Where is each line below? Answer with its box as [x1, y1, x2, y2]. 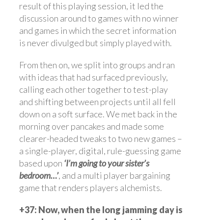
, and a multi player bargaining [58, 169, 170, 181]
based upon [19, 157, 64, 168]
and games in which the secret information [19, 25, 176, 36]
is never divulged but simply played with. [19, 37, 172, 48]
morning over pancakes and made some [19, 120, 164, 132]
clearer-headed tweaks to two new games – [19, 133, 182, 144]
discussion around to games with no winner [19, 12, 179, 24]
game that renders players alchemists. [19, 182, 162, 193]
